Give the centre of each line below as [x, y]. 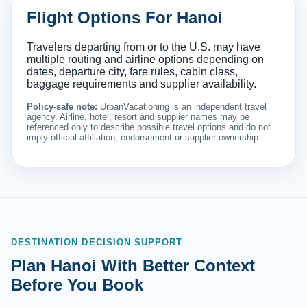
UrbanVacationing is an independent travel [182, 107]
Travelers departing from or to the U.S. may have [144, 47]
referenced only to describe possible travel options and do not [149, 127]
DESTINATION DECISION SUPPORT [97, 243]
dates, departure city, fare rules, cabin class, [132, 72]
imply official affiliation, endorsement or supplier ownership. [144, 138]
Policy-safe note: [62, 107]
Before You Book [77, 285]
